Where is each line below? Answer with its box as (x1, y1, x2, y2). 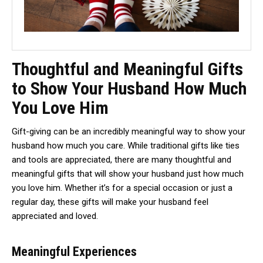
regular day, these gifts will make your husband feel (12, 197, 208, 208)
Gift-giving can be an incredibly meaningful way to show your (12, 126, 245, 137)
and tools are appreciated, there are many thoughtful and (12, 154, 231, 166)
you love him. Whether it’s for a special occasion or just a (12, 183, 232, 194)
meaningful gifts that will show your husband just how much (12, 168, 244, 180)
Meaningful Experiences (12, 244, 137, 259)
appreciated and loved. (12, 211, 98, 222)
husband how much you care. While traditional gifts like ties (12, 140, 240, 151)
